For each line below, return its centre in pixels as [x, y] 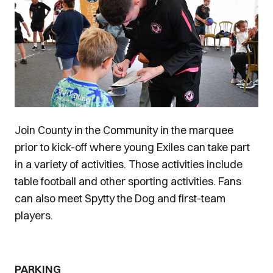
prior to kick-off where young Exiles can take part [132, 147]
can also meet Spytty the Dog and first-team [120, 198]
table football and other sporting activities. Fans [128, 181]
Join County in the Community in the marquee [124, 130]
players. [35, 215]
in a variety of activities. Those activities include [129, 164]
